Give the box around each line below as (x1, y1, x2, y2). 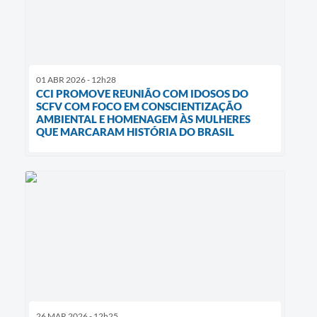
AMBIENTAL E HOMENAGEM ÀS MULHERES (36, 112, 250, 125)
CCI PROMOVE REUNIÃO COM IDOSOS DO (36, 86, 248, 100)
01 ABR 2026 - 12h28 (36, 74, 116, 85)
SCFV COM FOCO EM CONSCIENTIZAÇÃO (36, 99, 242, 113)
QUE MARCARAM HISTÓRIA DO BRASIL (36, 125, 234, 138)
